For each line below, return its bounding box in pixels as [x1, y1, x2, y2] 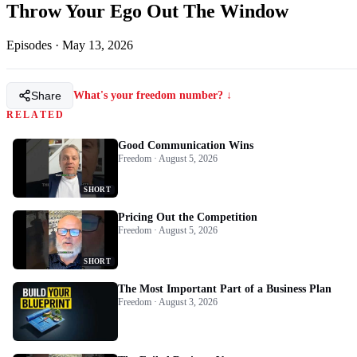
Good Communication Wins [118, 139, 253, 151]
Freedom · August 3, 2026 [118, 296, 218, 308]
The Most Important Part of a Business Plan [118, 282, 331, 295]
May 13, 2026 [62, 37, 133, 52]
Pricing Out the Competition [118, 210, 257, 223]
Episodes [6, 37, 52, 52]
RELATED [6, 108, 65, 120]
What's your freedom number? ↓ [73, 88, 232, 101]
